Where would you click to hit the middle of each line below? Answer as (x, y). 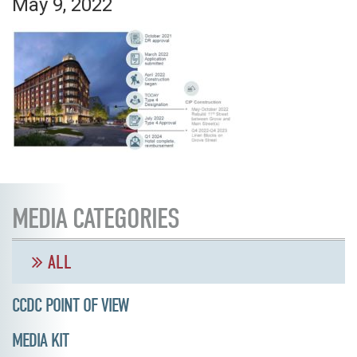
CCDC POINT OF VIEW (70, 305)
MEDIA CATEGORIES (96, 218)
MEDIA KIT (40, 340)
